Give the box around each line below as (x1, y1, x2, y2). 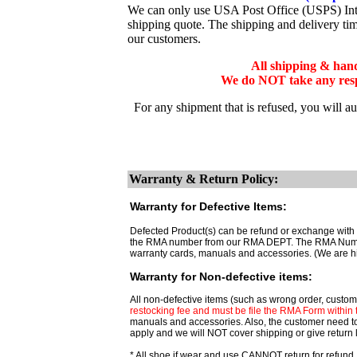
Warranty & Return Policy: (129, 172, 278, 186)
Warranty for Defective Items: (130, 200, 287, 213)
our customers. (127, 32, 201, 45)
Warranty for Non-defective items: (130, 270, 312, 283)
